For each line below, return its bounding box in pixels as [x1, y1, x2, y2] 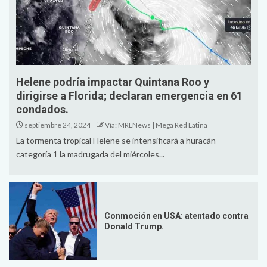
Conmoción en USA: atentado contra [104, 210, 249, 221]
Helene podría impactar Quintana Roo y [16, 75, 209, 88]
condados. [16, 103, 69, 116]
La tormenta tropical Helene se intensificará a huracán [16, 135, 216, 145]
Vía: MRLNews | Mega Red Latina [105, 120, 207, 129]
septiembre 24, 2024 [23, 120, 91, 129]
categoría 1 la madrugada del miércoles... [16, 148, 164, 159]
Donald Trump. [104, 221, 164, 231]
